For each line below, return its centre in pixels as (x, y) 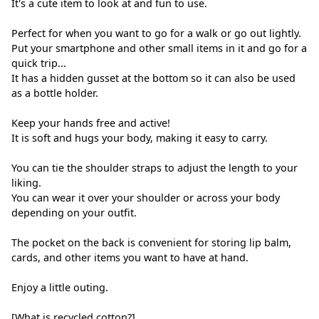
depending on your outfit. (74, 213)
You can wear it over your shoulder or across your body (146, 198)
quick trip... (39, 63)
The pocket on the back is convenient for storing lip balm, (151, 243)
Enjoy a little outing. (60, 288)
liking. (26, 183)
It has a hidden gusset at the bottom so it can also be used (153, 78)
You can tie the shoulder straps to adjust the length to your (155, 168)
